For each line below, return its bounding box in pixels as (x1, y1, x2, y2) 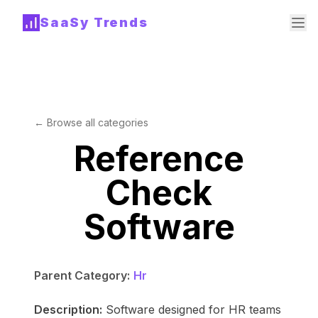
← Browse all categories (34, 116, 148, 128)
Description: (34, 302, 102, 317)
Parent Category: (34, 268, 130, 283)
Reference (74, 138, 244, 180)
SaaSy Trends (40, 15, 148, 30)
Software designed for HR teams (106, 302, 281, 317)
